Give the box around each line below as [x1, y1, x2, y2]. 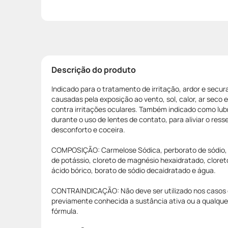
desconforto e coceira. [51, 124, 125, 134]
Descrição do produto [51, 64, 136, 75]
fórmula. [51, 206, 78, 216]
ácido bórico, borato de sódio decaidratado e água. [51, 165, 216, 175]
